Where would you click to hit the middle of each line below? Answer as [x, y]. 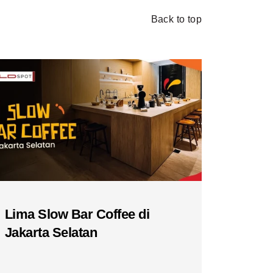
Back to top [176, 19]
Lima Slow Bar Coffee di [77, 214]
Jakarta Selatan [51, 233]
